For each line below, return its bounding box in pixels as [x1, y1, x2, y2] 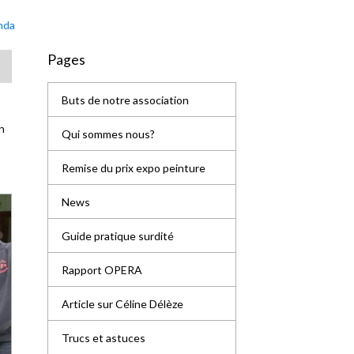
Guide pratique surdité [62, 228, 175, 243]
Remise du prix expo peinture [62, 160, 206, 175]
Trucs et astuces [62, 330, 146, 345]
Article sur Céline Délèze [62, 296, 184, 311]
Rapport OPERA [62, 262, 143, 277]
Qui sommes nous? [62, 126, 156, 141]
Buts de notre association [62, 92, 190, 107]
